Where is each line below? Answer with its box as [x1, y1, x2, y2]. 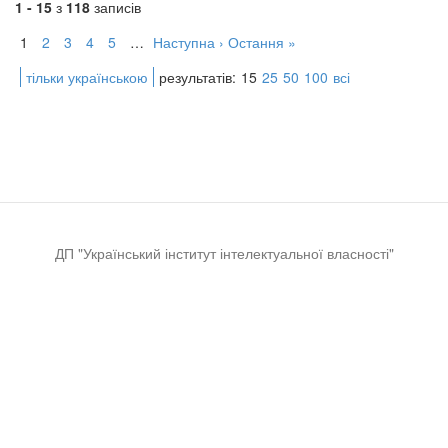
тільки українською [26, 67, 148, 87]
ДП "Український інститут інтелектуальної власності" [54, 243, 394, 263]
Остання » [228, 32, 296, 52]
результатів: [159, 67, 236, 87]
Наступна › [153, 32, 224, 52]
